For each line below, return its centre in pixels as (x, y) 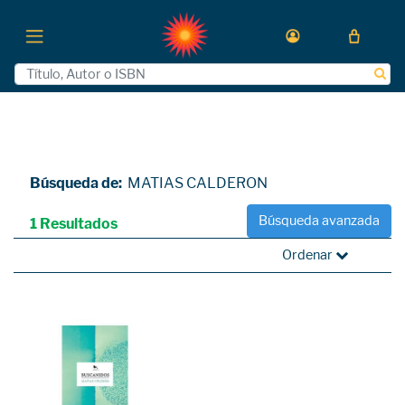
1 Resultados (74, 224)
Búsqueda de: (77, 184)
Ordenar (309, 255)
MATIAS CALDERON (198, 184)
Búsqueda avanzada (319, 221)
